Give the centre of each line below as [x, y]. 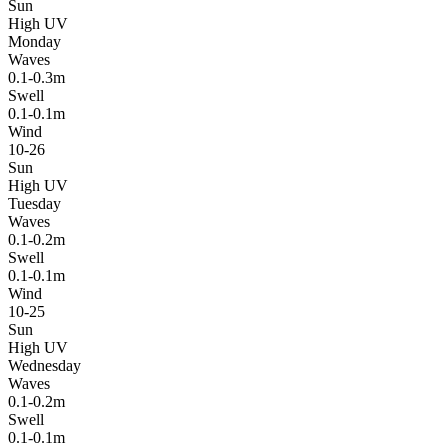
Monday [34, 41]
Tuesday [34, 203]
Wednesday [44, 365]
